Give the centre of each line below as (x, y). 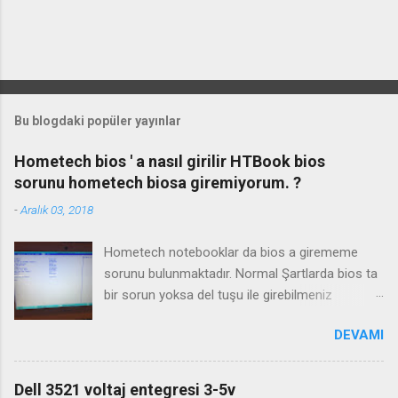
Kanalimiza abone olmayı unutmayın (209, 358)
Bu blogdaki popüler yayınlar (98, 120)
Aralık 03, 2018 (57, 209)
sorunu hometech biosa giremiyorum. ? (158, 182)
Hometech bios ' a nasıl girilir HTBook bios (170, 161)
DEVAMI (359, 334)
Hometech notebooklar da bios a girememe (231, 252)
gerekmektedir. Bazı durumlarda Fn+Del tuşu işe (242, 316)
